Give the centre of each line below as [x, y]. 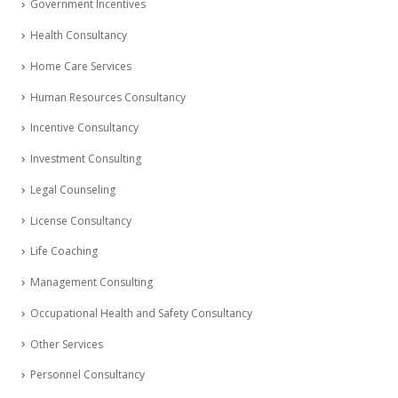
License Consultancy [81, 220]
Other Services [67, 344]
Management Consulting [92, 283]
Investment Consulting [86, 159]
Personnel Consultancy [88, 375]
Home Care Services [81, 66]
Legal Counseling [73, 189]
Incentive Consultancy [84, 128]
